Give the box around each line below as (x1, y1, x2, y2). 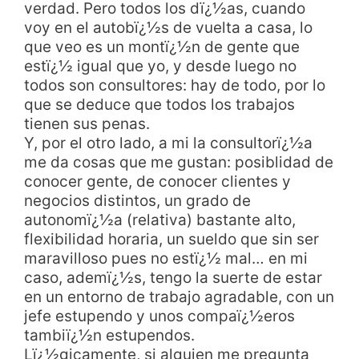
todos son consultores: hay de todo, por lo (24, 75, 325, 95)
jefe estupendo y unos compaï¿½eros (24, 306, 295, 325)
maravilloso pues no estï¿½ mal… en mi (24, 248, 308, 268)
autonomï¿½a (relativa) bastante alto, (24, 210, 296, 229)
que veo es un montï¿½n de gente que (24, 37, 300, 56)
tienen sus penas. (24, 114, 150, 133)
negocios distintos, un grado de (24, 191, 251, 210)
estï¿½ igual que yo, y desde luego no (24, 56, 296, 75)
